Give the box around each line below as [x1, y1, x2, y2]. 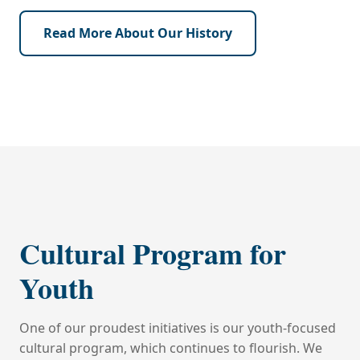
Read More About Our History [43, 24, 232, 42]
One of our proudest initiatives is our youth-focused [19, 319, 336, 337]
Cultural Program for [19, 232, 286, 274]
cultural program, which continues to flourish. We [19, 339, 322, 357]
